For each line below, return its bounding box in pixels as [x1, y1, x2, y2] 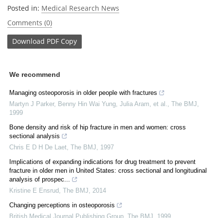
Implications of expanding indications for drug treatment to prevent [9, 158, 196, 165]
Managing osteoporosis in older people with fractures [9, 89, 157, 96]
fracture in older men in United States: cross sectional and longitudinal [9, 166, 207, 174]
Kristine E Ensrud [9, 186, 59, 194]
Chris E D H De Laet [9, 143, 67, 151]
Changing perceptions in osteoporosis [9, 201, 115, 209]
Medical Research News [41, 3, 119, 13]
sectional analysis [9, 132, 60, 140]
